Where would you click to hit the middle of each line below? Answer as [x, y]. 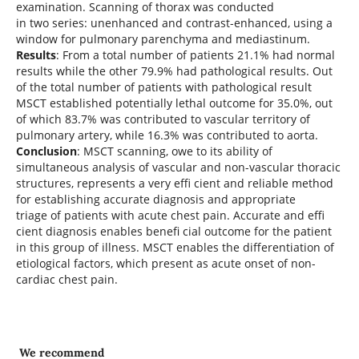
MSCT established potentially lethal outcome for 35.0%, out [174, 103]
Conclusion [46, 151]
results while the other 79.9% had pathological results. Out [174, 71]
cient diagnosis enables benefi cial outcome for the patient [173, 231]
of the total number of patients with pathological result [163, 87]
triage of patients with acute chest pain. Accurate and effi [170, 215]
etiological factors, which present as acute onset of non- [165, 263]
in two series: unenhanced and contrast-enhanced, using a [174, 23]
